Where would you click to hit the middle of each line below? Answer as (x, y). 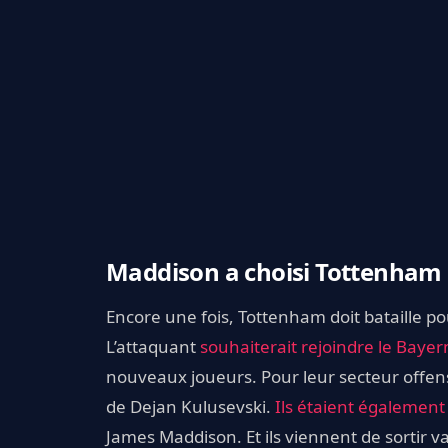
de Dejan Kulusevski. (190, 406)
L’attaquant (153, 346)
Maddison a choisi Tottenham (274, 271)
